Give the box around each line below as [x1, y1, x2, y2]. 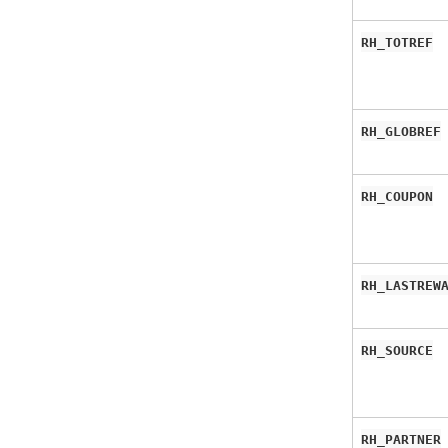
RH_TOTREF [361, 34, 433, 50]
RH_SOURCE [361, 342, 433, 358]
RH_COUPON [361, 188, 433, 204]
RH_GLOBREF [361, 123, 441, 139]
